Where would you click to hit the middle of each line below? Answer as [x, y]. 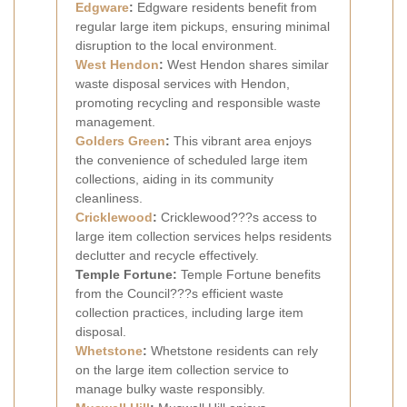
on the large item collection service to [182, 369]
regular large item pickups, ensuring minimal [203, 26]
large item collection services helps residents [203, 236]
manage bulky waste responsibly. [170, 388]
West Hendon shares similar [246, 64]
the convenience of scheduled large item [192, 159]
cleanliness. [109, 198]
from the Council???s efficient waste [179, 293]
